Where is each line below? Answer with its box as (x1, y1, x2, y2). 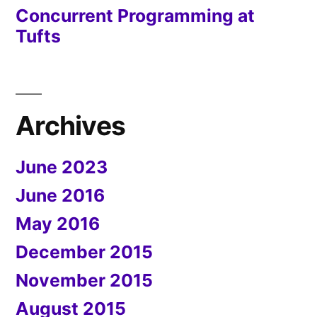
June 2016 (16, 184, 105, 206)
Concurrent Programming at (16, 4, 255, 26)
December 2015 (16, 241, 153, 263)
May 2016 (16, 212, 100, 234)
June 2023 (16, 156, 108, 178)
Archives (16, 109, 126, 142)
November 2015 (16, 269, 153, 291)
